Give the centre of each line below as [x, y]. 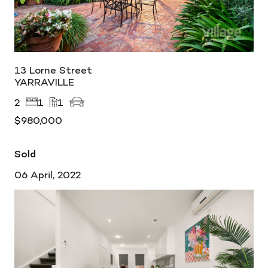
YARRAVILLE [44, 82]
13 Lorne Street [53, 70]
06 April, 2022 [48, 175]
